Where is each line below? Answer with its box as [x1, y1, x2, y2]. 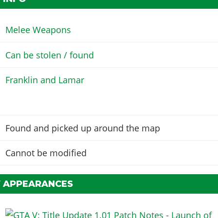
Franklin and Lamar [5, 74, 84, 86]
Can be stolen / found [5, 49, 94, 61]
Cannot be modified [5, 147, 87, 159]
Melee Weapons [5, 24, 71, 36]
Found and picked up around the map [5, 122, 160, 134]
